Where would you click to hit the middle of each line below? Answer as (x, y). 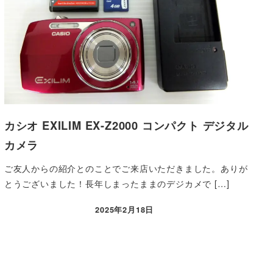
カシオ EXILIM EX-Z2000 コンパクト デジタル (126, 126)
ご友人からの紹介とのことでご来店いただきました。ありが (126, 168)
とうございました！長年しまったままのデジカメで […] (117, 183)
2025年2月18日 (125, 210)
